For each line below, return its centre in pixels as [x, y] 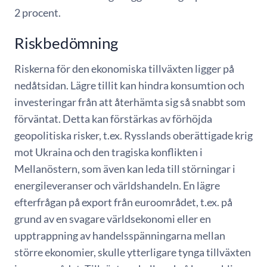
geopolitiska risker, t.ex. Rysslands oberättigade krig [133, 135]
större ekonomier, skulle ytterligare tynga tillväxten [133, 252]
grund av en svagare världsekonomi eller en [113, 219]
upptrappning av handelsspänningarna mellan [120, 235]
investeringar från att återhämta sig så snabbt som [130, 102]
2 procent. [38, 13]
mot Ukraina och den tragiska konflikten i [108, 152]
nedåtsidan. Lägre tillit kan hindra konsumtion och [129, 85]
